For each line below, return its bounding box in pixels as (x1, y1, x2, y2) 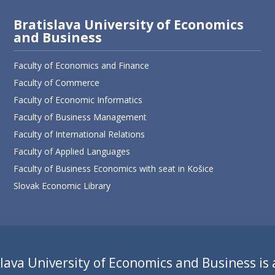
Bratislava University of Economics (14, 15, 244, 33)
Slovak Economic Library (14, 179, 111, 192)
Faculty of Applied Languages (14, 145, 131, 157)
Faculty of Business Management (14, 110, 147, 123)
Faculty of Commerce (14, 76, 100, 88)
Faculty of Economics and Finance (14, 59, 150, 71)
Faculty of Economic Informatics (14, 93, 143, 106)
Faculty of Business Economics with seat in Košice (14, 162, 214, 174)
